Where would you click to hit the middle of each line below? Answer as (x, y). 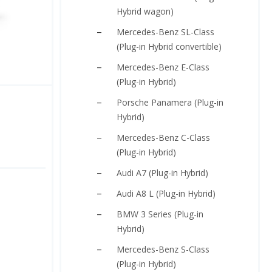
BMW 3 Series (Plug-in (160, 214)
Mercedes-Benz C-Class (163, 138)
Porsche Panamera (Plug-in (170, 102)
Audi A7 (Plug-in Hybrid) (162, 173)
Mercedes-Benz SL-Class (165, 32)
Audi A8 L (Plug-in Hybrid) (166, 193)
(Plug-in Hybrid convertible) (169, 46)
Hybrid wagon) (145, 11)
